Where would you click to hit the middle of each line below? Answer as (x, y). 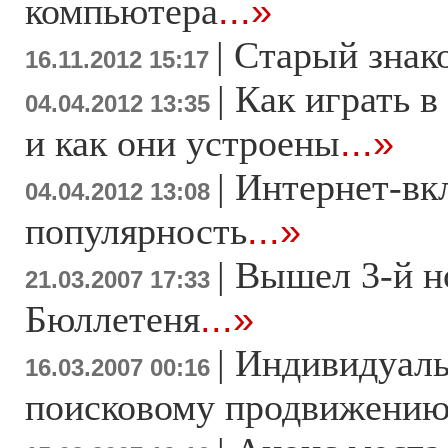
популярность (136, 231)
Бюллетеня (112, 319)
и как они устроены (182, 143)
